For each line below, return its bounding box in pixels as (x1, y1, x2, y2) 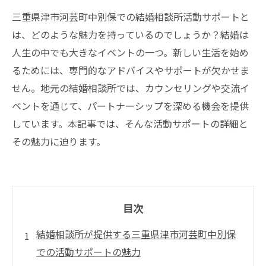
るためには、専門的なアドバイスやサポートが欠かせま (12, 63, 249, 77)
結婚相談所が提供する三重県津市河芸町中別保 (36, 227, 236, 241)
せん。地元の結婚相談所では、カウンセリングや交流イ (12, 81, 249, 95)
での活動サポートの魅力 (36, 245, 141, 259)
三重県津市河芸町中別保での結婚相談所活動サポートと (12, 9, 249, 24)
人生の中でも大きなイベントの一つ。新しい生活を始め (12, 45, 249, 59)
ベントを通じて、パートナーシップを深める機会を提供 (12, 99, 249, 113)
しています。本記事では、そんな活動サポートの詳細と (12, 116, 248, 131)
